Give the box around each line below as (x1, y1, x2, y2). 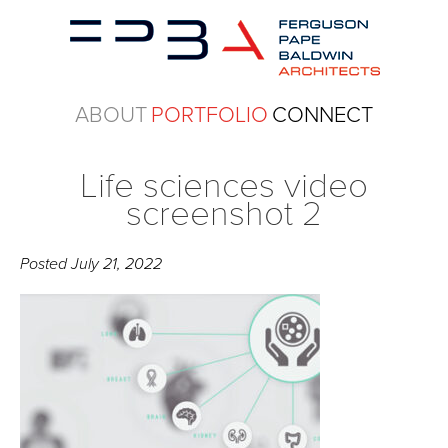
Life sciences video (80, 165, 368, 207)
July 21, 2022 (71, 254, 163, 274)
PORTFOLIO (151, 102, 268, 128)
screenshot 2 (126, 193, 322, 235)
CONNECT (272, 102, 373, 128)
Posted (20, 254, 72, 274)
